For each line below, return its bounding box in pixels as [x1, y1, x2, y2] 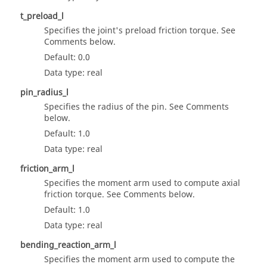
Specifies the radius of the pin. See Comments [44, 101, 229, 114]
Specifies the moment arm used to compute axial [44, 177, 240, 190]
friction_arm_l [20, 163, 74, 176]
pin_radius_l [20, 86, 69, 100]
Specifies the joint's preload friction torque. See [44, 24, 235, 38]
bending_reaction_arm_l [20, 239, 116, 252]
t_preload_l [20, 10, 64, 23]
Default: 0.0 [44, 51, 90, 64]
